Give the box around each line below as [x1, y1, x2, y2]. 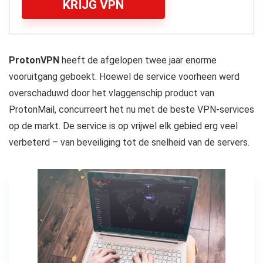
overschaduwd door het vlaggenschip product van [9, 87, 214, 99]
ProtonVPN [9, 55, 59, 66]
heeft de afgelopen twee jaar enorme [59, 55, 217, 66]
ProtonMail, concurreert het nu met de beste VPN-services [9, 104, 254, 116]
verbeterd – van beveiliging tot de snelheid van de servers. [9, 137, 249, 149]
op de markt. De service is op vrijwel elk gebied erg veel [9, 120, 238, 132]
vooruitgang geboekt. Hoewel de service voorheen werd [9, 71, 240, 83]
